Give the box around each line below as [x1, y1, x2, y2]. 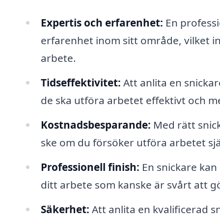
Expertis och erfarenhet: [40, 16, 163, 30]
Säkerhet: [40, 202, 89, 216]
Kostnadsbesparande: [40, 118, 151, 132]
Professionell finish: [40, 160, 139, 174]
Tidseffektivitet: [40, 76, 121, 90]
